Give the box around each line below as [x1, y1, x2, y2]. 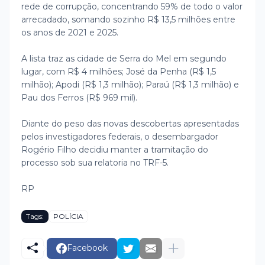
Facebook [67, 243, 108, 254]
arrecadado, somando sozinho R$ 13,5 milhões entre [21, 14, 235, 25]
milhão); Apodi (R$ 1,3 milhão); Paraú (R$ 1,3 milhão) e [21, 79, 239, 90]
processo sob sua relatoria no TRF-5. [21, 157, 169, 168]
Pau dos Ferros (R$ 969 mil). [21, 92, 137, 103]
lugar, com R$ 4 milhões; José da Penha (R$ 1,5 [21, 66, 216, 77]
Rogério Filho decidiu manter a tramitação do [21, 144, 208, 155]
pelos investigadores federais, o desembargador [21, 131, 218, 142]
